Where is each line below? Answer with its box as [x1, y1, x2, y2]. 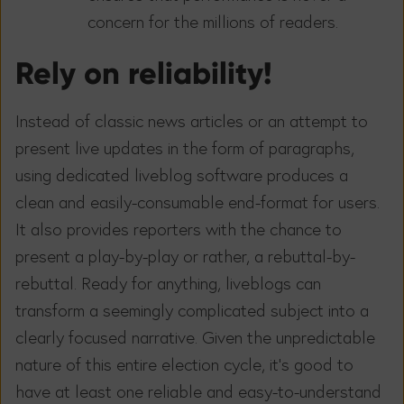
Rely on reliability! [15, 55, 272, 93]
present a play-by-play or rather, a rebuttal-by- [15, 245, 355, 268]
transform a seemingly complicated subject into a [15, 299, 369, 322]
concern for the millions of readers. [87, 10, 338, 32]
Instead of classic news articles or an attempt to [15, 110, 368, 133]
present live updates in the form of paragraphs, [15, 137, 354, 160]
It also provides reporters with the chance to [15, 218, 342, 241]
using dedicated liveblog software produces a [15, 164, 348, 187]
